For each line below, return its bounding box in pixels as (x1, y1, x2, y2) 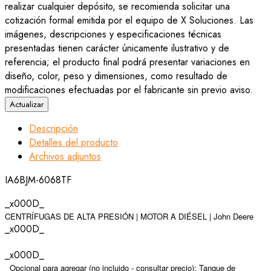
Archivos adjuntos (29, 149, 101, 164)
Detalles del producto (29, 135, 118, 150)
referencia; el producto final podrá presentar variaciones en (5, 55, 250, 70)
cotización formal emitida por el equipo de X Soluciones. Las (5, 13, 253, 28)
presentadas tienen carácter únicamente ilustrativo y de (5, 41, 229, 56)
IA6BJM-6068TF (5, 173, 71, 188)
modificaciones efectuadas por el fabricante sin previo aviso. (5, 83, 253, 97)
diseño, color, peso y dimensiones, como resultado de (5, 69, 227, 83)
